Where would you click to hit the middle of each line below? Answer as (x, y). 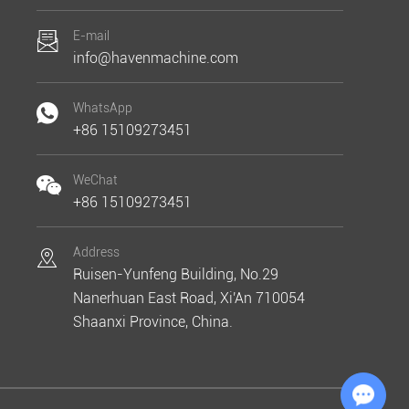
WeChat (95, 180)
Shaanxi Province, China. (152, 322)
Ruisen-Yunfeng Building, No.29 (175, 274)
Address (96, 252)
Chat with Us (371, 389)
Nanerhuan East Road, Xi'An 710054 (189, 298)
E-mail (91, 36)
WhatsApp (102, 108)
